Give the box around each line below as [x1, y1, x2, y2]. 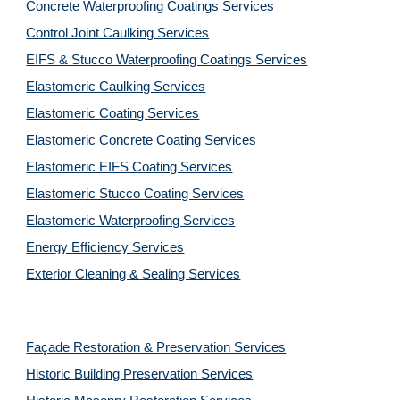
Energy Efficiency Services [26, 240, 185, 254]
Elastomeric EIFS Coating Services [26, 160, 233, 174]
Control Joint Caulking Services [26, 26, 210, 40]
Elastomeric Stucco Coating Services [26, 187, 245, 201]
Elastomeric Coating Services [26, 106, 200, 121]
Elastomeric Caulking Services [26, 79, 206, 94]
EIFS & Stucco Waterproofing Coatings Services [26, 53, 308, 67]
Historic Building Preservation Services [26, 367, 254, 381]
